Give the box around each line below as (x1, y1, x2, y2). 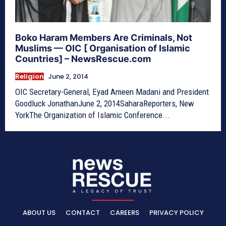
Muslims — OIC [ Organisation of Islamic (15, 42, 190, 53)
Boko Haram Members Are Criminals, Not (15, 32, 192, 43)
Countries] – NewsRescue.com (15, 53, 151, 64)
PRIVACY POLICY (149, 208, 204, 218)
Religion (15, 71, 44, 81)
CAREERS (109, 208, 139, 218)
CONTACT (65, 208, 100, 218)
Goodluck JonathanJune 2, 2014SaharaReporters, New (15, 98, 194, 108)
